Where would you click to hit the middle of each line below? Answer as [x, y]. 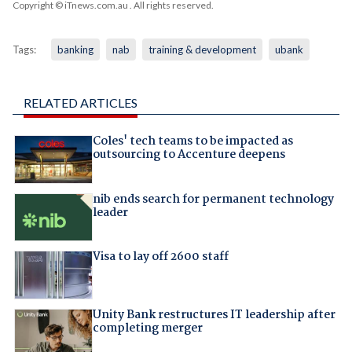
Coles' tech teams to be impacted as [192, 142]
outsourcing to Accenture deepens [189, 155]
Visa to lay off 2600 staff [160, 257]
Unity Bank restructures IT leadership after [214, 315]
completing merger [147, 328]
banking [75, 50]
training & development [202, 50]
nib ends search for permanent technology [213, 199]
